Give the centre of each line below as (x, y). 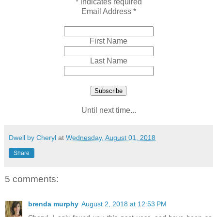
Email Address (107, 11)
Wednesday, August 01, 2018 (111, 137)
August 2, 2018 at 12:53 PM (124, 204)
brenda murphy (53, 204)
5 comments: (32, 179)
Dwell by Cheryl (32, 137)
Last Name (108, 61)
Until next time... (108, 110)
